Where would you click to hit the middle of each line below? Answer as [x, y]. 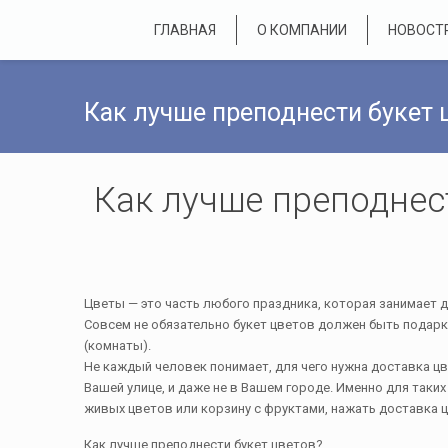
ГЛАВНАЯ [185, 30]
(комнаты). [117, 345]
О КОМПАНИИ [302, 30]
